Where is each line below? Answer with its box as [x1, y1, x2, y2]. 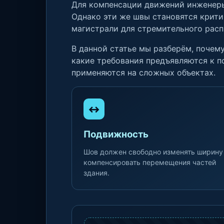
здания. [83, 168, 109, 177]
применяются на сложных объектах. [71, 67, 215, 77]
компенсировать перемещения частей [83, 158, 216, 166]
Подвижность [83, 128, 148, 140]
